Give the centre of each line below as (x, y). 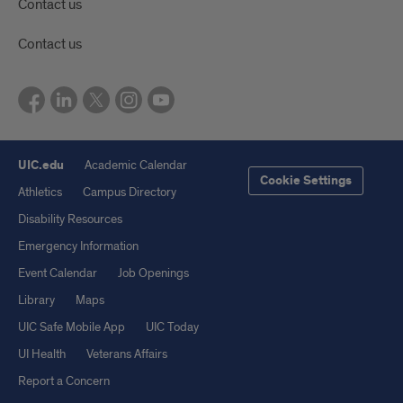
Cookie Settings (306, 181)
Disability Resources (70, 219)
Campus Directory (130, 193)
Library (36, 300)
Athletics (40, 193)
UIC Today (172, 327)
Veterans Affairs (127, 354)
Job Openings (153, 273)
